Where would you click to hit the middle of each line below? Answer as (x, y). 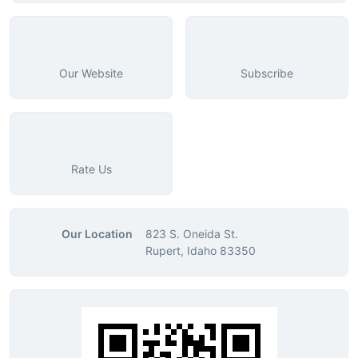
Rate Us (91, 169)
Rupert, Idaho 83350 (201, 250)
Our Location (97, 233)
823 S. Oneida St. (192, 233)
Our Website (91, 73)
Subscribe (267, 73)
